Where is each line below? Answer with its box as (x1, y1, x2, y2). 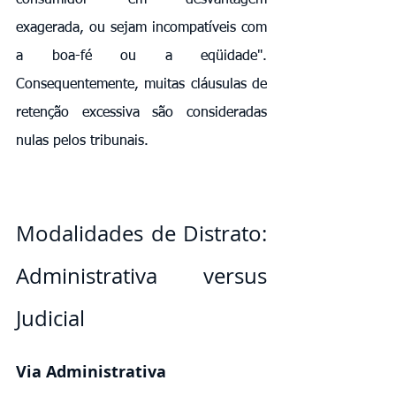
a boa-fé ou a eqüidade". (16, 49, 267, 64)
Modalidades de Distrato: (16, 218, 267, 247)
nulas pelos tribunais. (16, 133, 148, 148)
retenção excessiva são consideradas (16, 105, 267, 120)
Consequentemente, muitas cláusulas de (16, 77, 267, 92)
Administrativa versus (16, 261, 267, 290)
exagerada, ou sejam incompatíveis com (16, 20, 267, 35)
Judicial (16, 303, 85, 332)
